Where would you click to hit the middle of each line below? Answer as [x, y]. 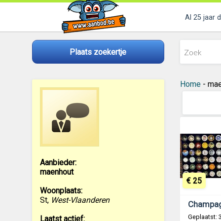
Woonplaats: [61, 191]
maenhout [56, 172]
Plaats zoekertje [98, 52]
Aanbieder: [58, 163]
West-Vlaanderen [80, 200]
